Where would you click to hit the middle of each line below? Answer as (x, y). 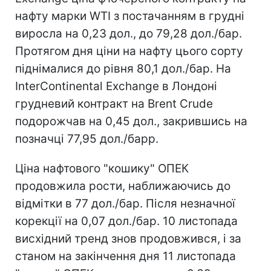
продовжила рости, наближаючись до (123, 186)
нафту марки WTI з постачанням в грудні (130, 16)
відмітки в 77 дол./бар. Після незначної (125, 203)
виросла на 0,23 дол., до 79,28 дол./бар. (129, 33)
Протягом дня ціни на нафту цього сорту (129, 51)
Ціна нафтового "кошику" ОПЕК (102, 168)
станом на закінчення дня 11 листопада (126, 256)
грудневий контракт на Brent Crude (114, 103)
